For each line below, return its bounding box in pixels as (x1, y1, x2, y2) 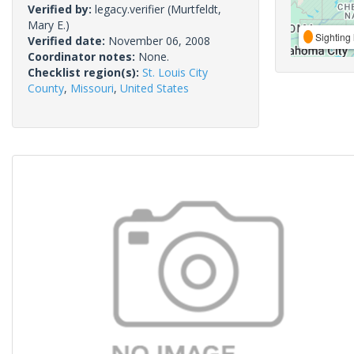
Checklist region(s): (28, 65, 142, 80)
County (28, 81, 64, 96)
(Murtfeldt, (164, 2, 221, 17)
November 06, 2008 (108, 33, 210, 48)
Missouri (70, 81, 114, 96)
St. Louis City (142, 65, 208, 80)
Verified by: (28, 2, 95, 17)
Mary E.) (28, 17, 70, 32)
